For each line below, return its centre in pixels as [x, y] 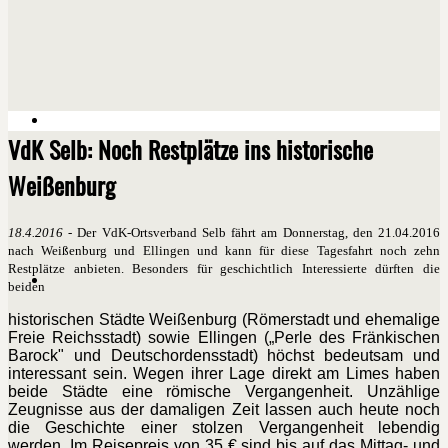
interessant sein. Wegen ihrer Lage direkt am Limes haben [224, 374]
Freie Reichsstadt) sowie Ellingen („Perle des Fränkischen [224, 338]
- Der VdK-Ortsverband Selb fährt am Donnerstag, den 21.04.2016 [251, 233]
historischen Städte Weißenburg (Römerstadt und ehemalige [224, 320]
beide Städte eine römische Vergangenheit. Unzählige [224, 392]
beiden [26, 287]
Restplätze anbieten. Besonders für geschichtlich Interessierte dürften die [224, 269]
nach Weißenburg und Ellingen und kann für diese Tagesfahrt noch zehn [224, 251]
